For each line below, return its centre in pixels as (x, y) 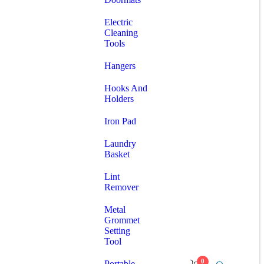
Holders (119, 99)
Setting (117, 231)
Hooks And (126, 88)
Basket (117, 154)
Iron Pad (120, 121)
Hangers (120, 66)
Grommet (122, 220)
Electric (118, 22)
